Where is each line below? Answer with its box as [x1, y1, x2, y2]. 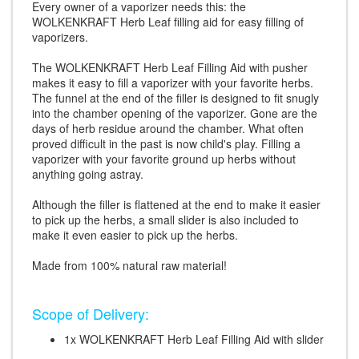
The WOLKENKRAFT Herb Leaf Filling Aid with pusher [32, 59, 308, 76]
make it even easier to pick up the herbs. [32, 227, 238, 244]
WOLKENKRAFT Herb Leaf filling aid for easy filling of [32, 14, 304, 30]
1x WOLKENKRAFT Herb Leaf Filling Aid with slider [64, 331, 324, 348]
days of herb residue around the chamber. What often [32, 120, 304, 137]
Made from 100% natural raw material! [32, 257, 230, 274]
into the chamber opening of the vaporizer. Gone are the [32, 105, 317, 122]
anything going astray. [32, 166, 143, 183]
